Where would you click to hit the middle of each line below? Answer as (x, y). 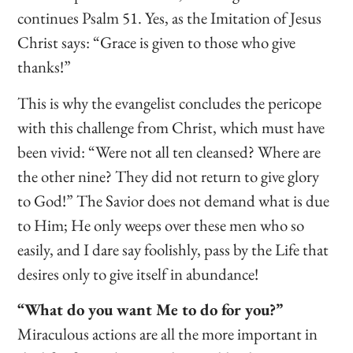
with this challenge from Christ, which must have (171, 127)
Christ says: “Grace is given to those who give (157, 43)
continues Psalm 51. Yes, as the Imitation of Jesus (170, 18)
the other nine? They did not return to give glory (169, 176)
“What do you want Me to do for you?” (150, 310)
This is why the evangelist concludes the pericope (170, 102)
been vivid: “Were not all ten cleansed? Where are (169, 151)
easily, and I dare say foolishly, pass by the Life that (173, 249)
